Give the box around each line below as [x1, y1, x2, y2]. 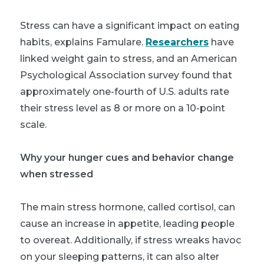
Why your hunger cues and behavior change [20, 151, 234, 163]
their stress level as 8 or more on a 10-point [20, 102, 225, 114]
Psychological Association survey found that [20, 69, 232, 81]
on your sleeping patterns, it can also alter [20, 250, 219, 262]
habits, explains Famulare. [20, 36, 146, 48]
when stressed [20, 168, 93, 180]
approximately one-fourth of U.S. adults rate [20, 85, 229, 97]
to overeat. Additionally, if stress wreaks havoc [20, 234, 241, 246]
